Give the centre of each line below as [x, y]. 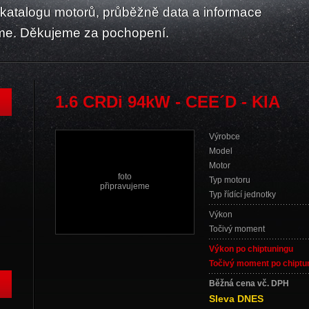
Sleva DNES [236, 299]
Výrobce [225, 137]
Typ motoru [230, 180]
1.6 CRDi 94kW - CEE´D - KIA [168, 102]
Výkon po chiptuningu [251, 249]
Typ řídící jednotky [242, 195]
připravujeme [125, 186]
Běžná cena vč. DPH [249, 283]
